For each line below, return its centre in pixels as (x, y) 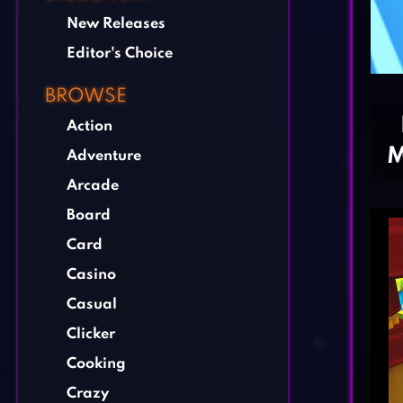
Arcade (93, 186)
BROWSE (86, 97)
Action (90, 126)
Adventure (104, 156)
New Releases (116, 24)
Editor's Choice (120, 54)
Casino (91, 275)
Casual (92, 304)
